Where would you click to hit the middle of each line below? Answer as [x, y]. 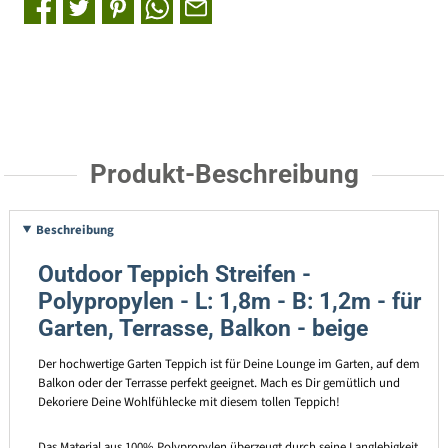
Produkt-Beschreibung [224, 173]
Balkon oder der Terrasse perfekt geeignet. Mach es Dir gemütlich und [218, 383]
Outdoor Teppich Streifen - [174, 275]
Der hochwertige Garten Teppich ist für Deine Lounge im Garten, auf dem [228, 364]
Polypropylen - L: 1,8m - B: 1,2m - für [229, 302]
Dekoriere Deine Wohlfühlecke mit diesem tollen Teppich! [190, 402]
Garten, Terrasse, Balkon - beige [202, 329]
